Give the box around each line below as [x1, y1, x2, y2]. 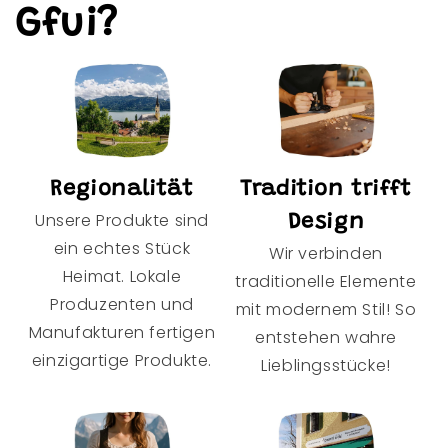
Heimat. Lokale [62, 264, 182, 288]
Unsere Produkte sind [34, 208, 209, 232]
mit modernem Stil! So [235, 297, 417, 321]
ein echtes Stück [53, 236, 191, 260]
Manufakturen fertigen [28, 320, 216, 344]
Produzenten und [50, 292, 194, 316]
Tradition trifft [240, 178, 412, 201]
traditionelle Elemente [235, 269, 417, 293]
